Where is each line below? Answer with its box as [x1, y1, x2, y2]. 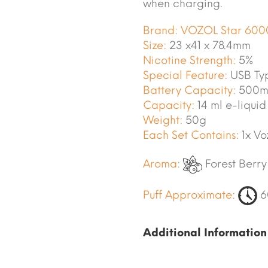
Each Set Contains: [143, 129, 239, 142]
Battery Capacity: [143, 84, 236, 98]
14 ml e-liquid [194, 99, 266, 112]
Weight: [143, 114, 182, 127]
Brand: [143, 24, 178, 38]
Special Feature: [143, 69, 227, 83]
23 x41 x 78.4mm [166, 39, 251, 53]
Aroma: [143, 157, 180, 170]
